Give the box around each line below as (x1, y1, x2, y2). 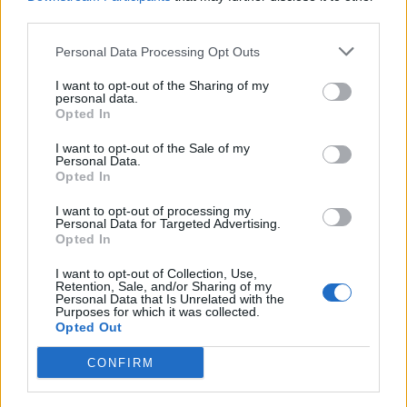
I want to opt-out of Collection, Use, (55, 266, 257, 281)
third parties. (27, 8, 99, 23)
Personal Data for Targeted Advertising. (55, 216, 281, 231)
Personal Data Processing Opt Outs (55, 44, 260, 59)
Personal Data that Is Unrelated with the (55, 292, 284, 306)
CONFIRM (86, 355, 154, 370)
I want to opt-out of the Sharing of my (55, 78, 269, 93)
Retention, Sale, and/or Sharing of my (55, 279, 272, 293)
